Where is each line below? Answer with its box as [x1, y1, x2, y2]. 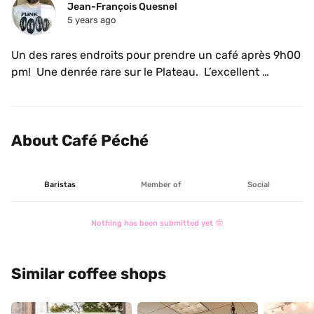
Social [247, 180, 271, 189]
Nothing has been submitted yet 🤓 [91, 219, 223, 228]
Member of [141, 180, 182, 189]
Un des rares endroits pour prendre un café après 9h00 [11, 48, 301, 62]
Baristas [43, 180, 76, 189]
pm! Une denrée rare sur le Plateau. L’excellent [11, 65, 259, 78]
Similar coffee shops [11, 264, 166, 283]
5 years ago [67, 15, 116, 25]
